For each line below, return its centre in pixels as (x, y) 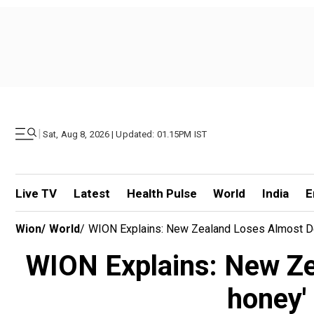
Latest (91, 193)
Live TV (36, 193)
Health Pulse (162, 193)
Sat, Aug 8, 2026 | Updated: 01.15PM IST (125, 134)
